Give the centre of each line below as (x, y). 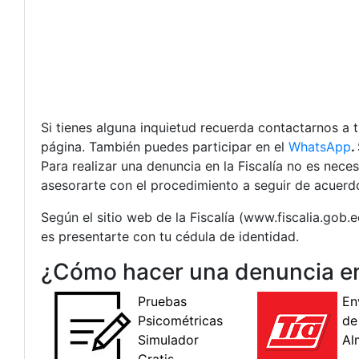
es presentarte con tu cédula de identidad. (170, 236)
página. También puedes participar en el (165, 147)
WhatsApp (320, 147)
